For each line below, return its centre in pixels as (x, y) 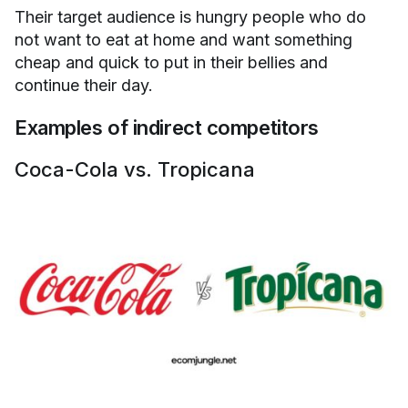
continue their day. (84, 86)
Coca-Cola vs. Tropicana (135, 170)
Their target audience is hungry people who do (190, 17)
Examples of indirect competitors (167, 128)
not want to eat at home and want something (184, 40)
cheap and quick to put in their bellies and (171, 63)
